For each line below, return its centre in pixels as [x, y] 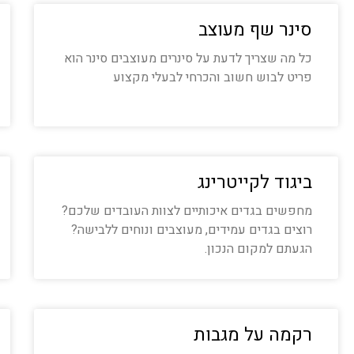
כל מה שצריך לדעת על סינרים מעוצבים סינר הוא [188, 58]
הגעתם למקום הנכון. [258, 249]
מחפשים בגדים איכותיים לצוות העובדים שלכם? [187, 211]
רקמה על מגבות [253, 335]
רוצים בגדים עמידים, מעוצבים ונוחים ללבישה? [192, 230]
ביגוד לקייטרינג [255, 183]
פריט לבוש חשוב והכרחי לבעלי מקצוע [213, 77]
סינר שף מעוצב [255, 30]
